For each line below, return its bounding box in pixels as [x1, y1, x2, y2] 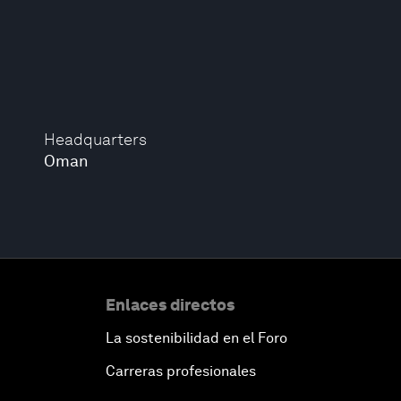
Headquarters [44, 130, 148, 149]
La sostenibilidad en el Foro [106, 329, 287, 346]
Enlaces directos [106, 295, 235, 314]
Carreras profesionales [106, 363, 256, 380]
